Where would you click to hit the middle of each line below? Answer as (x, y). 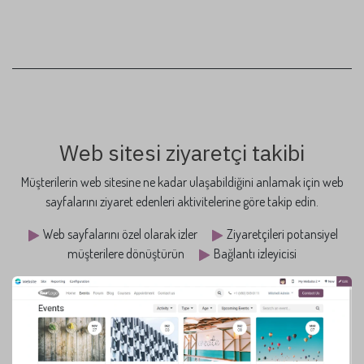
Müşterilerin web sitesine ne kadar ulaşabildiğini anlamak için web (182, 182)
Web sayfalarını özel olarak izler (125, 234)
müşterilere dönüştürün (132, 254)
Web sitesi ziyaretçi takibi (182, 153)
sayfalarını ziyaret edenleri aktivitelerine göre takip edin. (182, 202)
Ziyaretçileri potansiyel (281, 234)
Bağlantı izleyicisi (254, 254)
